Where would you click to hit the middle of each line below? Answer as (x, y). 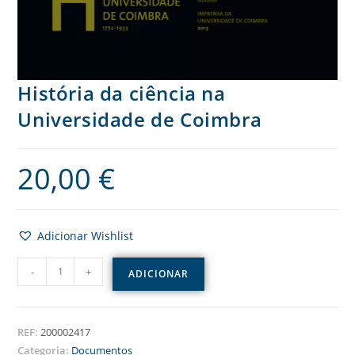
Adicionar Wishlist (86, 235)
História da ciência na (122, 93)
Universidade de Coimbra (140, 119)
